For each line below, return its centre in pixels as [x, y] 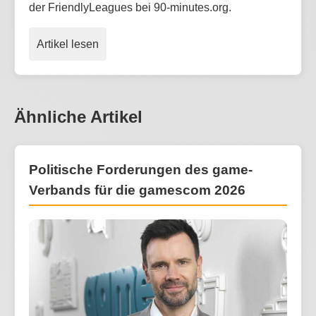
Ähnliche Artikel [78, 117]
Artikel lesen [68, 44]
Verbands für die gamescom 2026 [137, 190]
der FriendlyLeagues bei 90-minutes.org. [130, 8]
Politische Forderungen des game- [141, 170]
